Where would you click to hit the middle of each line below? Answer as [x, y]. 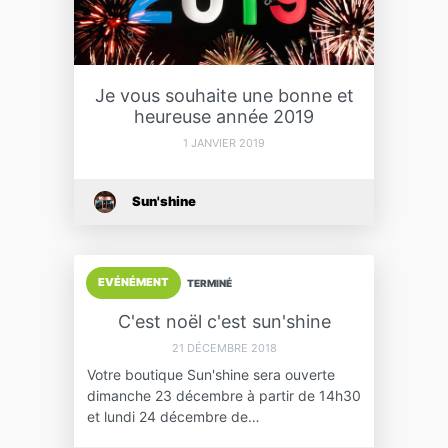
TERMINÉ [209, 282]
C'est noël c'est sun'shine [224, 321]
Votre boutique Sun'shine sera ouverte [210, 374]
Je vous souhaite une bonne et [224, 95]
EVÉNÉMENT [133, 282]
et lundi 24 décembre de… [173, 416]
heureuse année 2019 [224, 116]
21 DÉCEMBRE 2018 [224, 347]
